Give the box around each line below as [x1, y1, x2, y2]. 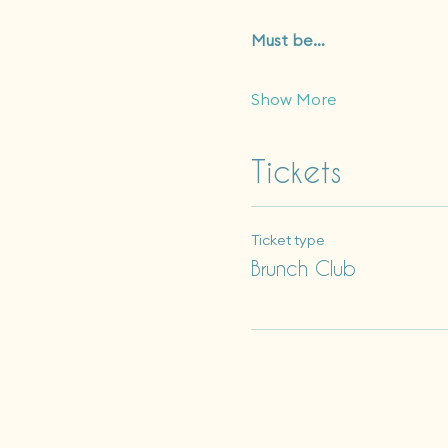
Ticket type [250, 231, 325, 249]
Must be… [250, 30, 325, 50]
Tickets [250, 154, 342, 188]
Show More [250, 89, 337, 109]
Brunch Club [250, 256, 356, 280]
